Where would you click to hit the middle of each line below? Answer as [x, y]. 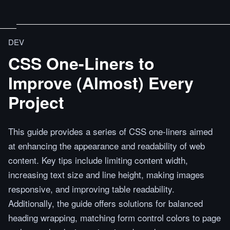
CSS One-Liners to [81, 63]
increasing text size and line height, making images [106, 174]
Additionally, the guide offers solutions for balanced [106, 203]
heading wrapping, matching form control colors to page [114, 217]
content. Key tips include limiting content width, [98, 160]
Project [36, 102]
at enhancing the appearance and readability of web [107, 146]
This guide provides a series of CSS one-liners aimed [110, 131]
